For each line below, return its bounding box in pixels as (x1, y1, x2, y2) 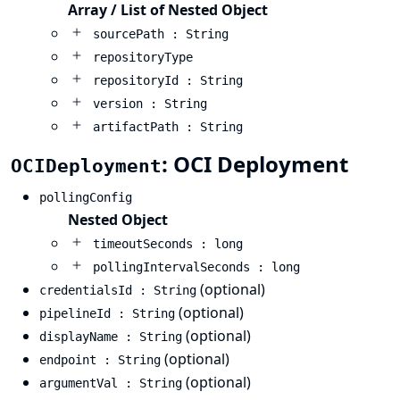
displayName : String (39, 329, 182, 344)
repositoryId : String (93, 73, 243, 87)
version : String (93, 96, 207, 111)
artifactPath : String (93, 120, 243, 134)
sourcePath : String (93, 27, 229, 41)
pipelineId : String (39, 306, 175, 321)
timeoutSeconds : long (93, 237, 243, 251)
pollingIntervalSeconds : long (93, 260, 300, 274)
